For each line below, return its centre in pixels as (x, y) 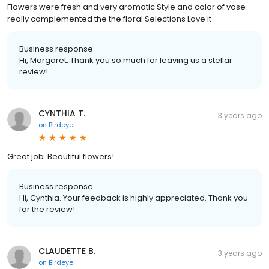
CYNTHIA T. (62, 113)
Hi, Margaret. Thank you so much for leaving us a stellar (126, 60)
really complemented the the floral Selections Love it (109, 19)
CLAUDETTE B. (67, 251)
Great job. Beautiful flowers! (61, 156)
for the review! (47, 209)
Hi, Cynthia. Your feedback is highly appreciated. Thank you (134, 198)
